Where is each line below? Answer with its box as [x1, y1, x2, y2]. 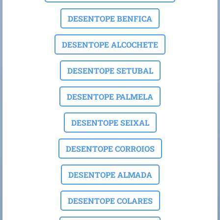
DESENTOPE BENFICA [68, 13, 152, 24]
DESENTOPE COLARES [67, 195, 153, 206]
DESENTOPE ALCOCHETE [62, 39, 158, 50]
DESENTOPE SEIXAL [71, 117, 149, 128]
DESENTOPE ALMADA [68, 169, 152, 180]
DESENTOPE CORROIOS [65, 143, 155, 154]
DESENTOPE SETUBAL [67, 65, 153, 76]
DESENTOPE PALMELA [67, 91, 153, 102]
